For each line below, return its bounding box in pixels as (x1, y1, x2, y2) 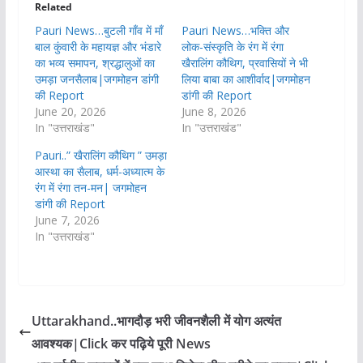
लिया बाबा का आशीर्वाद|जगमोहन (181, 71, 310, 88)
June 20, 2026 (34, 104, 106, 120)
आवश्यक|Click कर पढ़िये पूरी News (31, 335, 211, 353)
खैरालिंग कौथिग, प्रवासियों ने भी (181, 55, 308, 71)
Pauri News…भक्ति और (181, 23, 289, 39)
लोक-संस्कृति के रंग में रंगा (181, 39, 284, 55)
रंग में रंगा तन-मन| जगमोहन (34, 180, 147, 196)
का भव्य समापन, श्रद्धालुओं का (34, 55, 155, 71)
